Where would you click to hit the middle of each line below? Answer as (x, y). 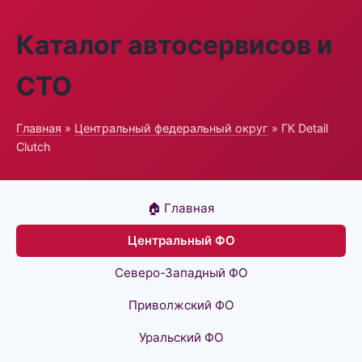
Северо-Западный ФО (181, 273)
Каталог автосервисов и (175, 45)
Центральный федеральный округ (171, 128)
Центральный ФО (181, 240)
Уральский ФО (181, 337)
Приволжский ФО (181, 305)
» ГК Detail (298, 128)
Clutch (34, 147)
